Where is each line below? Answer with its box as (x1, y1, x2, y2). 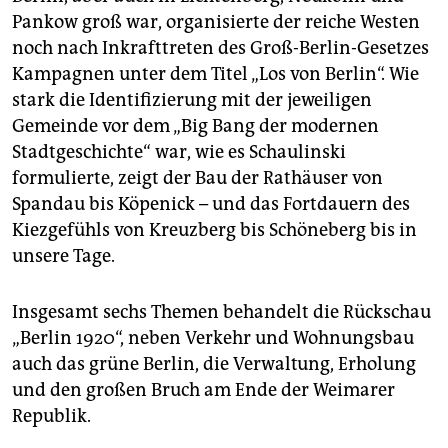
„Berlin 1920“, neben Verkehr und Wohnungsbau (12, 327, 414, 350)
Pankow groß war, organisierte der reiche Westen (12, 11, 420, 34)
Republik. (12, 405, 91, 428)
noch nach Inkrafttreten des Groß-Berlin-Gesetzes (12, 37, 429, 60)
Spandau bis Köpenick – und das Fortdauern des (12, 193, 410, 216)
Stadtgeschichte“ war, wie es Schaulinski (12, 141, 346, 164)
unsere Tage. (12, 245, 115, 268)
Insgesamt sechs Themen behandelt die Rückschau (12, 301, 431, 324)
